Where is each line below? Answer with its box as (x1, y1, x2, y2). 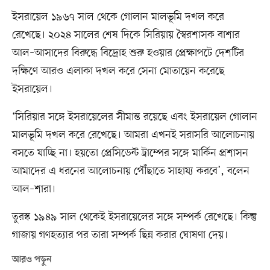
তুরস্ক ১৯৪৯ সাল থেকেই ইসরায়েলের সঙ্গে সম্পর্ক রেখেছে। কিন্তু (11, 210, 257, 225)
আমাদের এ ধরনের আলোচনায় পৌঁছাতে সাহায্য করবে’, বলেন (11, 164, 250, 179)
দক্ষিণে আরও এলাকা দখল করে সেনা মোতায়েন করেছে (11, 64, 225, 79)
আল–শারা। (11, 182, 55, 197)
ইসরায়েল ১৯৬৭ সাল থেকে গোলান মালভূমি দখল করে (11, 10, 224, 25)
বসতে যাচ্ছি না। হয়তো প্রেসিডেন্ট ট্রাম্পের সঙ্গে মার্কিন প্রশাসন (11, 146, 248, 161)
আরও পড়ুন (11, 254, 52, 266)
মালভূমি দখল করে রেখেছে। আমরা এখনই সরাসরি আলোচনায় (11, 128, 254, 143)
